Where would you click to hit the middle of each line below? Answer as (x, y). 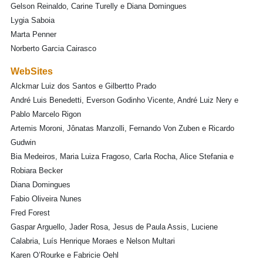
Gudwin (23, 142)
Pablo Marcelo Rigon (46, 114)
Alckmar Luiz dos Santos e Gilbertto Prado (83, 86)
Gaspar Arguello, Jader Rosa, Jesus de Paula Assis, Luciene (114, 227)
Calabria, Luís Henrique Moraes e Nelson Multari (93, 241)
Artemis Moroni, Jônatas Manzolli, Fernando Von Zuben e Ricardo (122, 128)
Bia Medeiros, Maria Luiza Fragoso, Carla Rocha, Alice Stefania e (122, 156)
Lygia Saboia (33, 20)
